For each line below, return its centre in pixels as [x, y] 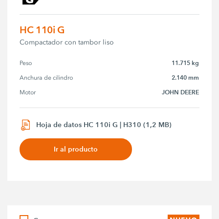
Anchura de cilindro [46, 78]
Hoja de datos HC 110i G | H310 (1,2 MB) [104, 124]
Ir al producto [76, 149]
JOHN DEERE [181, 92]
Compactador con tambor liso [67, 43]
